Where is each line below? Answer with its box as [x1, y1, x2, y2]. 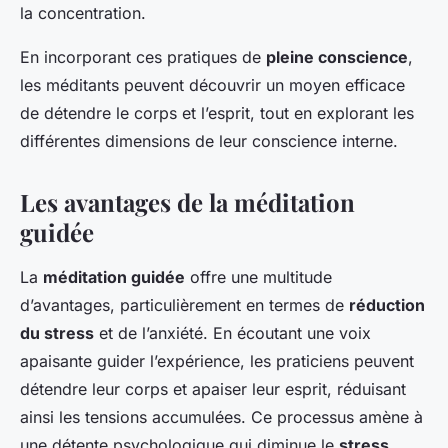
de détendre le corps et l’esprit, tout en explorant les [20, 103, 414, 124]
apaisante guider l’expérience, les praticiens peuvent [20, 351, 414, 372]
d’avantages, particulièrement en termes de [20, 295, 349, 316]
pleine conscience [266, 47, 408, 68]
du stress [20, 323, 94, 344]
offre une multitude [185, 267, 332, 288]
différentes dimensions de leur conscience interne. [20, 131, 398, 152]
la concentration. [20, 3, 146, 24]
